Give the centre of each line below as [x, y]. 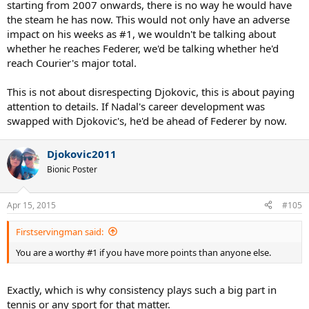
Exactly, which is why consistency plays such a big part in [142, 290]
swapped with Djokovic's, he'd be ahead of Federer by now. [147, 121]
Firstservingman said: [60, 231]
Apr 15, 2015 [31, 205]
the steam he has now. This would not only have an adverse [148, 20]
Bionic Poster [72, 170]
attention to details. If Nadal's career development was [136, 107]
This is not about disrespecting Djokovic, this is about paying [151, 92]
